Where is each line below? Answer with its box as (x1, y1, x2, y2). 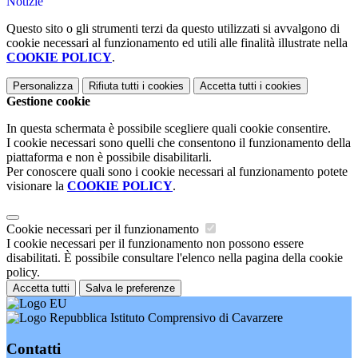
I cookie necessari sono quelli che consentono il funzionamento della (6, 136, 351, 150)
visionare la (6, 179, 67, 193)
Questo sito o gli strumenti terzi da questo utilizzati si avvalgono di (6, 22, 340, 36)
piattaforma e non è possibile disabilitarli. (6, 150, 212, 165)
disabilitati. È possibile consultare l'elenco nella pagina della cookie (6, 251, 343, 265)
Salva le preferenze (86, 282, 175, 295)
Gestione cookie (6, 94, 90, 109)
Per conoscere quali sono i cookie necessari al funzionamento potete (6, 165, 348, 179)
